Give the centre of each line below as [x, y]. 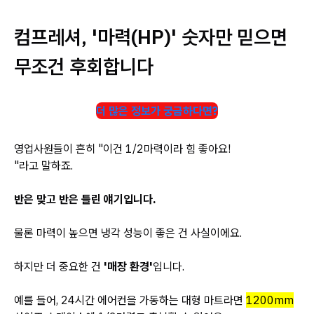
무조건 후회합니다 [84, 66]
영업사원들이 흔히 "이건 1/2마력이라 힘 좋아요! [122, 149]
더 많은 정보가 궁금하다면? [157, 111]
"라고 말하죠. [43, 165]
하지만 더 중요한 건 [59, 266]
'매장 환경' [128, 266]
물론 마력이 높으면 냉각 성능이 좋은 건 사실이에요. [128, 233]
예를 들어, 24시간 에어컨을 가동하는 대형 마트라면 [130, 300]
